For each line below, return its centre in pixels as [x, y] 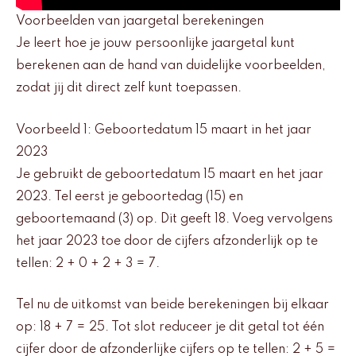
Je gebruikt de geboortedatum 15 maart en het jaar [170, 174]
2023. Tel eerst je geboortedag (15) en [130, 197]
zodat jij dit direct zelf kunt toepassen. [129, 89]
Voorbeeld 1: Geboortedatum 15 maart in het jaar [164, 130]
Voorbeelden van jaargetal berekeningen [140, 22]
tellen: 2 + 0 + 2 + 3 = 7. [88, 263]
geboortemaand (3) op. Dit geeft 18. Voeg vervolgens [174, 219]
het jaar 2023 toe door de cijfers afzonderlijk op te [167, 241]
